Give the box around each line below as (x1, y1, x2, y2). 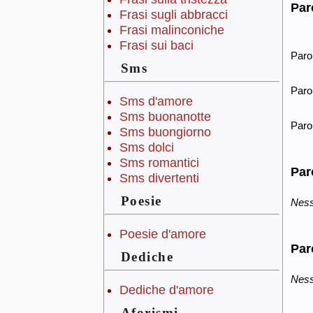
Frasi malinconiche (119, 23, 224, 38)
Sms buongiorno (119, 125, 211, 140)
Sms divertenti (119, 171, 199, 186)
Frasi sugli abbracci (119, 8, 228, 22)
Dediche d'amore (119, 283, 214, 298)
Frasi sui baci (119, 38, 194, 53)
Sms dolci (119, 140, 174, 155)
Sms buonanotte (119, 110, 211, 124)
